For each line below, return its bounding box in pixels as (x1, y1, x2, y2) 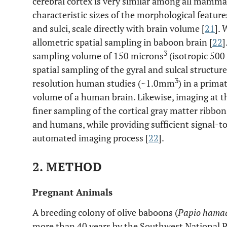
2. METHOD (32, 159, 102, 175)
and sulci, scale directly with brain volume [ (32, 22, 205, 34)
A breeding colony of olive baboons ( (32, 206, 178, 218)
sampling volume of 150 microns (32, 50, 164, 62)
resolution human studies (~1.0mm (32, 77, 175, 89)
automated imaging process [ (32, 132, 148, 144)
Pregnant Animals (32, 186, 112, 198)
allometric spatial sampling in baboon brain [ (32, 36, 212, 48)
